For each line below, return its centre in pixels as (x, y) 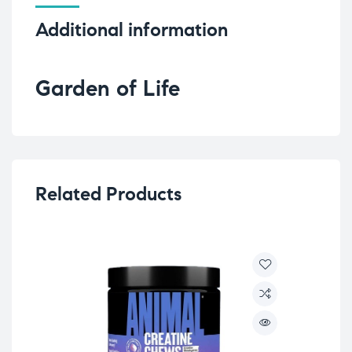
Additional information (132, 29)
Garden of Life (108, 88)
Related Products (108, 194)
